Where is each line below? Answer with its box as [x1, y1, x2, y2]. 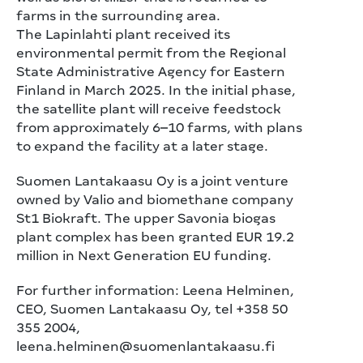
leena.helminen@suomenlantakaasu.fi [16, 339, 275, 354]
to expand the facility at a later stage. [16, 139, 268, 154]
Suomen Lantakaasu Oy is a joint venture [16, 173, 288, 189]
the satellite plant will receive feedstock [16, 101, 281, 117]
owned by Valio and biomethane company [16, 192, 293, 207]
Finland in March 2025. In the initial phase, [16, 83, 296, 98]
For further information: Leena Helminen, [16, 283, 294, 298]
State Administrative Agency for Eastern [16, 64, 285, 79]
